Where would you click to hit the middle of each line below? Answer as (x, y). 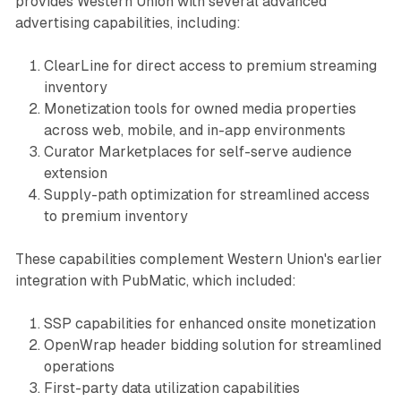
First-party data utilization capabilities (171, 388)
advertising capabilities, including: (128, 23)
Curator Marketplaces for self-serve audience (197, 152)
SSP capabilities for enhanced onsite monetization (209, 324)
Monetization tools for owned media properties (200, 109)
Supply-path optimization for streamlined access (206, 195)
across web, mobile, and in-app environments (194, 131)
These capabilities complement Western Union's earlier (198, 260)
